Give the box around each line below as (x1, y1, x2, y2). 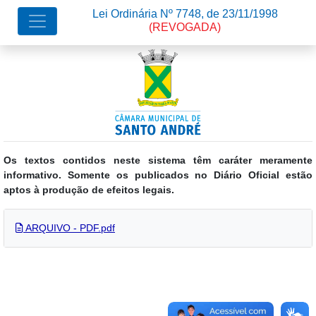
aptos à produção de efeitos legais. (4, 184, 174, 195)
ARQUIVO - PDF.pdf (23, 222, 115, 233)
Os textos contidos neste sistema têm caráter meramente (4, 154, 312, 166)
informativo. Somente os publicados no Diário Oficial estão (4, 169, 312, 181)
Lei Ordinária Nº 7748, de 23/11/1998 (92, 8, 278, 20)
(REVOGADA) (149, 21, 221, 33)
